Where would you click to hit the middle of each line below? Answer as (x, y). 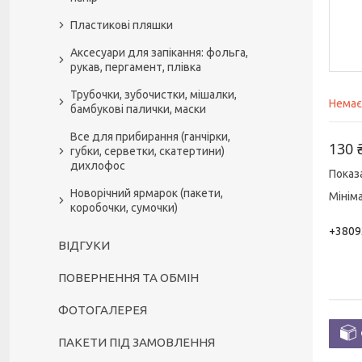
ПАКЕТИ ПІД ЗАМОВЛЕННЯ (137, 342)
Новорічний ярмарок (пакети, (147, 193)
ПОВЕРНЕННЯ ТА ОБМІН (128, 278)
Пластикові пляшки (122, 25)
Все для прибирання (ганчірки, (150, 137)
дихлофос (98, 166)
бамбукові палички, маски (138, 109)
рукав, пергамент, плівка (136, 67)
